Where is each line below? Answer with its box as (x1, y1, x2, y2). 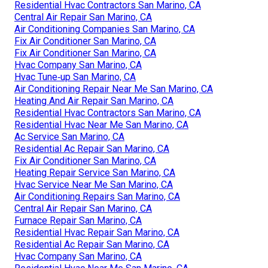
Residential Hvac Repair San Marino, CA (14, 226, 179, 238)
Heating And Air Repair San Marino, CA (14, 95, 173, 106)
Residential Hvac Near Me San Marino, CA (14, 118, 188, 130)
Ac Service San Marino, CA (14, 130, 124, 142)
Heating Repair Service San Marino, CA (14, 166, 175, 178)
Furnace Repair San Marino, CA (14, 214, 142, 226)
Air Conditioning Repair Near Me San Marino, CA (14, 83, 213, 95)
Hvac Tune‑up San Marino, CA (14, 71, 136, 83)
